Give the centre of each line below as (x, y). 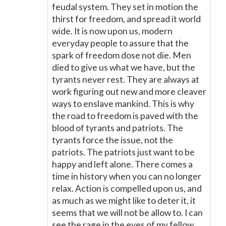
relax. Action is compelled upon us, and (127, 188)
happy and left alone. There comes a (122, 164)
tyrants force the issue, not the (112, 140)
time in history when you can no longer (127, 176)
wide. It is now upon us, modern (112, 31)
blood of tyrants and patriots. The (118, 128)
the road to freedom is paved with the (125, 116)
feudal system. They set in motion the (125, 7)
